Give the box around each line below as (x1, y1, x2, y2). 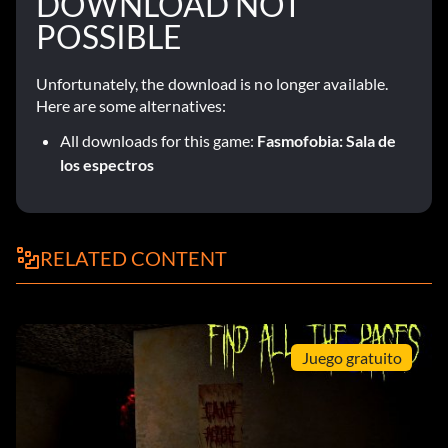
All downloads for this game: (60, 131, 257, 151)
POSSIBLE (36, 17, 182, 57)
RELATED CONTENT (40, 246, 227, 271)
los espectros (60, 155, 154, 175)
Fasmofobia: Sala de (257, 131, 396, 151)
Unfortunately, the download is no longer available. (36, 74, 389, 94)
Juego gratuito (301, 347, 402, 367)
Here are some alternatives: (36, 96, 227, 116)
